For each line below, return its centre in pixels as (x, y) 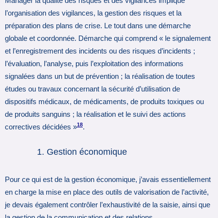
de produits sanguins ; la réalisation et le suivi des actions (95, 114)
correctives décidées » (41, 127)
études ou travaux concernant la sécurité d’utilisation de (92, 89)
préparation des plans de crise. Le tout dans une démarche (98, 26)
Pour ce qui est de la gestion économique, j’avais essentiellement (108, 179)
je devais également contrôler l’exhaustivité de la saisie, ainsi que (108, 205)
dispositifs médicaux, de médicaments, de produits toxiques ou (104, 101)
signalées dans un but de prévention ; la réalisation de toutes (100, 76)
